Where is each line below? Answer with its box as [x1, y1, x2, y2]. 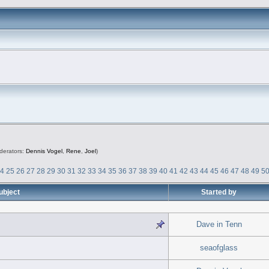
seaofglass [200, 243, 238, 252]
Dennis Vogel [25, 148, 62, 155]
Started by [201, 187, 237, 196]
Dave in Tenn [196, 219, 242, 229]
